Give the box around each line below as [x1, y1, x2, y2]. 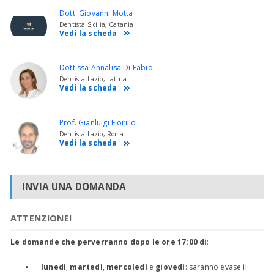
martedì [70, 261, 103, 272]
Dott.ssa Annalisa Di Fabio [59, 62, 153, 73]
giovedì [155, 261, 185, 272]
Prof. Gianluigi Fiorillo [59, 117, 136, 128]
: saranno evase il [185, 261, 247, 272]
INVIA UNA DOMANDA [22, 179, 127, 193]
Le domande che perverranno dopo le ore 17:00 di [10, 236, 207, 247]
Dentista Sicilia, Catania [59, 20, 134, 29]
